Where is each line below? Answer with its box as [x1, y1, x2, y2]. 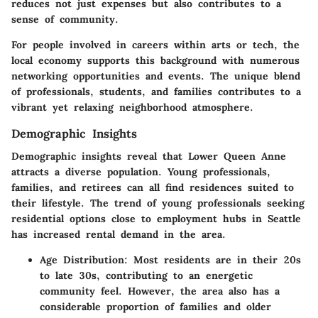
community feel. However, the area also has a [40, 284, 280, 297]
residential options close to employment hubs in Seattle [11, 212, 301, 225]
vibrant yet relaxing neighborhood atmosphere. [11, 100, 253, 114]
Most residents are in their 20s [128, 253, 301, 266]
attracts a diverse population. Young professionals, [11, 165, 270, 178]
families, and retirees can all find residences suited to [11, 180, 294, 194]
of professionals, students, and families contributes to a [11, 84, 301, 98]
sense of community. [11, 12, 119, 26]
